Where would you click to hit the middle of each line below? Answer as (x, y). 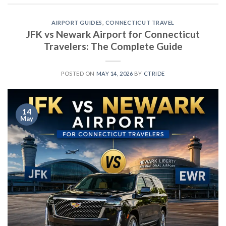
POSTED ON (79, 73)
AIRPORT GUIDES (77, 23)
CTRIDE (154, 73)
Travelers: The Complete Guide (113, 46)
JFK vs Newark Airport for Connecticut (113, 34)
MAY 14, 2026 (115, 73)
